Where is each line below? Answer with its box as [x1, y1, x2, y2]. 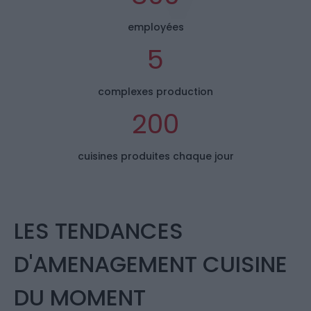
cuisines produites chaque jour [77, 149, 234, 163]
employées [127, 19, 184, 34]
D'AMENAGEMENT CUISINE [14, 248, 287, 280]
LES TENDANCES [14, 215, 183, 246]
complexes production [98, 84, 213, 99]
